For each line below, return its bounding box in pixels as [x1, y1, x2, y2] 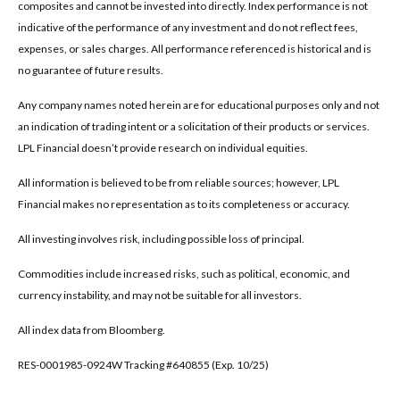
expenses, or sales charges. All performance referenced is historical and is [18, 41, 371, 55]
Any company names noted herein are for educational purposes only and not [18, 97, 379, 112]
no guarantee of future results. [18, 62, 163, 77]
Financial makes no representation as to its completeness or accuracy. [18, 196, 350, 211]
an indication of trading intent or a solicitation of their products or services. [18, 119, 370, 133]
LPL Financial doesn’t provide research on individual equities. [18, 140, 308, 154]
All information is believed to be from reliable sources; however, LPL [18, 175, 339, 189]
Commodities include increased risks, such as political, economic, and [18, 266, 350, 280]
